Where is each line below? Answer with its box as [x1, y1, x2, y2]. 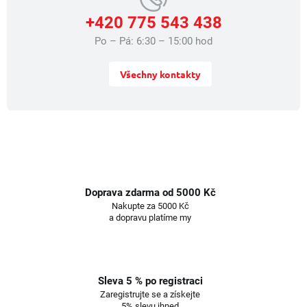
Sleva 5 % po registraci [97, 275, 203, 288]
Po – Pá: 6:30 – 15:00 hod [95, 35, 212, 48]
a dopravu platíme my [109, 212, 191, 223]
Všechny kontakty [120, 68, 201, 81]
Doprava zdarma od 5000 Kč [84, 186, 216, 199]
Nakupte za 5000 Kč [111, 201, 189, 212]
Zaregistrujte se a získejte [100, 289, 200, 300]
